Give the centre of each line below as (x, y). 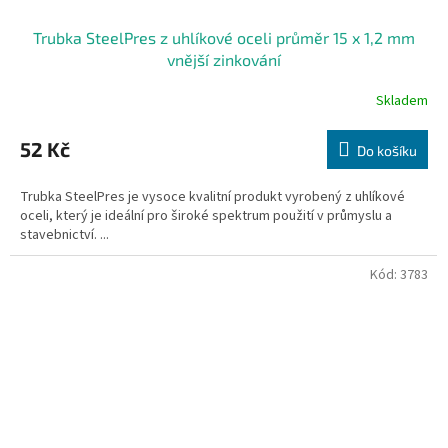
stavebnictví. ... (64, 235)
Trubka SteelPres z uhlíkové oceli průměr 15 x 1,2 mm (224, 38)
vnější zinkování (224, 60)
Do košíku (387, 151)
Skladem (402, 100)
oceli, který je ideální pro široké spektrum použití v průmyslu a (206, 216)
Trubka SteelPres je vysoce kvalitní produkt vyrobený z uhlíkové (212, 197)
